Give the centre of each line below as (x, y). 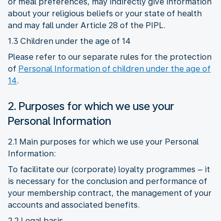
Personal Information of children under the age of (114, 69)
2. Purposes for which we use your (91, 106)
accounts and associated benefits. (74, 205)
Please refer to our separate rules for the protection (110, 57)
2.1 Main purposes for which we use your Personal (103, 142)
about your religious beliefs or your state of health (105, 13)
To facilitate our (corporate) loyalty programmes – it (109, 169)
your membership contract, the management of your (110, 193)
